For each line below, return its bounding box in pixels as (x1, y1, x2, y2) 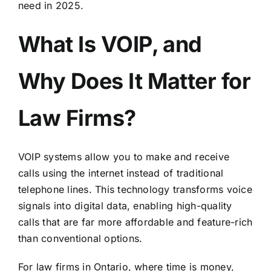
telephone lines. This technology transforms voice (18, 183, 252, 195)
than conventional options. (18, 232, 143, 244)
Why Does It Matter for (18, 67, 251, 94)
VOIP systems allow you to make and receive (18, 150, 230, 163)
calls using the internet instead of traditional (18, 166, 224, 179)
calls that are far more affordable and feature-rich (18, 215, 253, 228)
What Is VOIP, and (18, 30, 202, 57)
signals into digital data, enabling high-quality (18, 199, 232, 212)
